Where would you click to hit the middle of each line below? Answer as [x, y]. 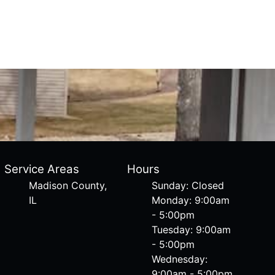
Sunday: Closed [188, 186]
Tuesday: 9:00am [192, 230]
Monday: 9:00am [191, 200]
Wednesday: [180, 259]
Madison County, [68, 186]
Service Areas [41, 169]
